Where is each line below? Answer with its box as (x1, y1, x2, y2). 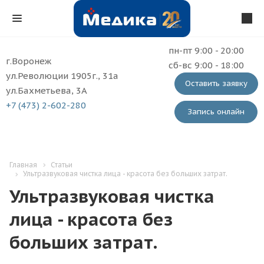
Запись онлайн (185, 107, 247, 117)
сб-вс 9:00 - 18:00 (169, 60, 244, 71)
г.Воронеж (6, 55, 51, 67)
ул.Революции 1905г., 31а (6, 70, 118, 81)
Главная (9, 160, 37, 169)
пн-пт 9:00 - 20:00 (169, 45, 244, 56)
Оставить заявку (185, 78, 247, 88)
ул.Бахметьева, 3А (6, 85, 87, 96)
